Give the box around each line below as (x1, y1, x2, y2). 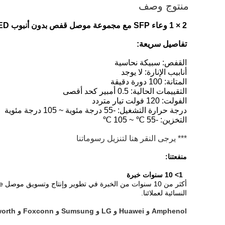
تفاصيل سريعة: (137, 40, 187, 48)
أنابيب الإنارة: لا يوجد (121, 68, 187, 76)
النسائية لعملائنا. (141, 189, 187, 197)
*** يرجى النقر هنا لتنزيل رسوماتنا (76, 134, 187, 143)
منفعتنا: (165, 153, 187, 161)
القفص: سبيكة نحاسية (115, 58, 187, 67)
